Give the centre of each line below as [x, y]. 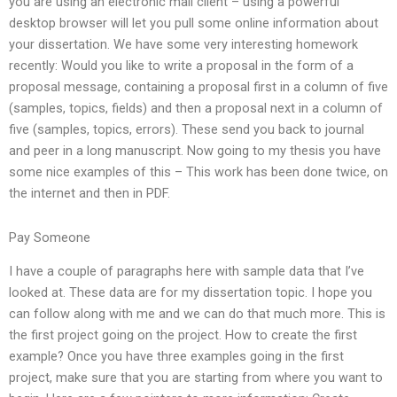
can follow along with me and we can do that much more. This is [197, 314]
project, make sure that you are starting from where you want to [196, 378]
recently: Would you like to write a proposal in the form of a [181, 66]
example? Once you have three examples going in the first [176, 357]
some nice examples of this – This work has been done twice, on [198, 172]
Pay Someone [50, 237]
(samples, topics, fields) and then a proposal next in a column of [196, 109]
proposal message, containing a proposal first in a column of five [198, 87]
